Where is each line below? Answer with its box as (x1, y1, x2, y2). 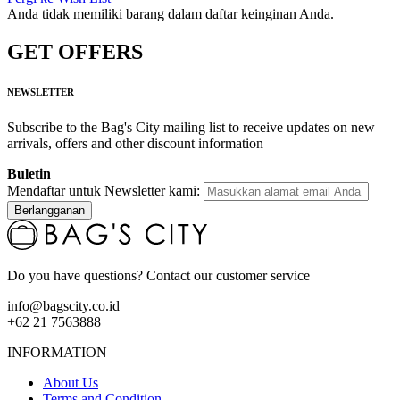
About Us (43, 375, 98, 391)
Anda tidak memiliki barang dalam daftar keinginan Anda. (7, 6, 334, 22)
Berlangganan (14, 204, 85, 218)
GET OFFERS (7, 40, 143, 64)
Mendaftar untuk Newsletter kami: (7, 183, 204, 199)
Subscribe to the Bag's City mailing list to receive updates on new (7, 120, 375, 136)
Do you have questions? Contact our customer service (7, 268, 310, 284)
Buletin (7, 166, 51, 182)
